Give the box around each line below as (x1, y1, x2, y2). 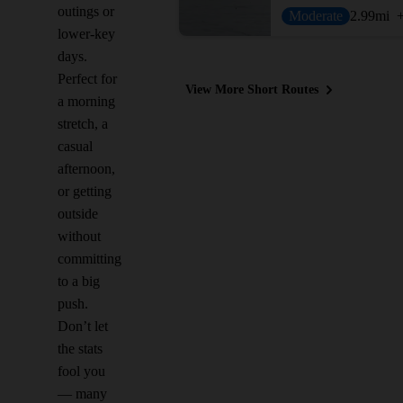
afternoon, (58, 161, 115, 176)
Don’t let (58, 318, 108, 334)
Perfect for (58, 71, 117, 86)
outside (58, 206, 98, 221)
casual (58, 139, 93, 154)
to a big (58, 273, 100, 289)
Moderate (289, 8, 343, 23)
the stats (58, 341, 103, 356)
